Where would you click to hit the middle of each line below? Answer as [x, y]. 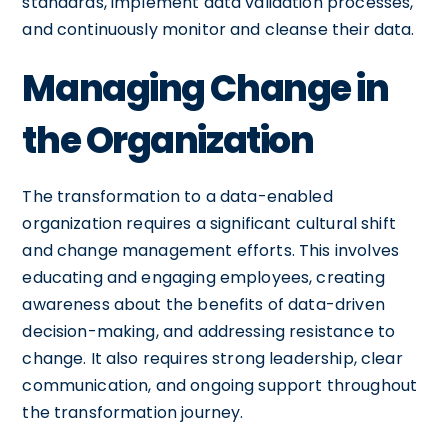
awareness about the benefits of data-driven [203, 304]
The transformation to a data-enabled [177, 196]
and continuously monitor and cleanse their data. [218, 29]
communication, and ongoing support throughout [220, 385]
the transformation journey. [133, 412]
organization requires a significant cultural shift [209, 223]
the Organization [168, 140]
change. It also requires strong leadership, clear [212, 358]
